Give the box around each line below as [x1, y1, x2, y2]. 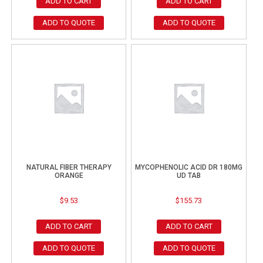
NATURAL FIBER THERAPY [26, 163, 112, 171]
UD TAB [177, 171, 201, 180]
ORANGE [54, 171, 83, 180]
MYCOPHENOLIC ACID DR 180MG [135, 163, 243, 171]
